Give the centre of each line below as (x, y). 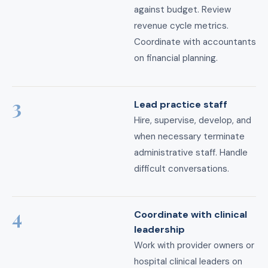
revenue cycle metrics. (181, 26)
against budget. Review (182, 10)
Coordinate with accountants (195, 42)
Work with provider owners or (194, 246)
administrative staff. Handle (191, 152)
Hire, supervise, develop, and (193, 120)
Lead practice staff (181, 104)
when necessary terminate (189, 136)
